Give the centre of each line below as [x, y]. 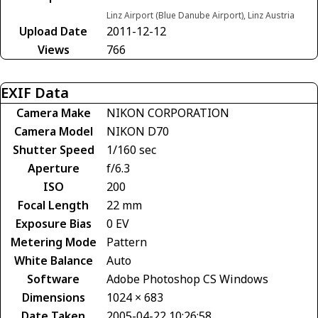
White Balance [53, 260]
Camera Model [53, 131]
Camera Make [53, 113]
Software [53, 279]
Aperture [53, 168]
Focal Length [53, 205]
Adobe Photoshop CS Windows [187, 279]
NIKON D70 [138, 131]
